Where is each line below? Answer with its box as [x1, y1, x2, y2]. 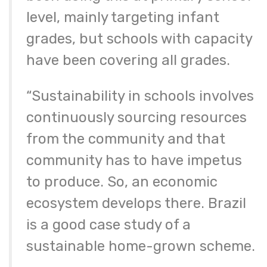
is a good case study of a [26, 216, 191, 234]
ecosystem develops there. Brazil [26, 195, 246, 212]
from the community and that [26, 131, 225, 148]
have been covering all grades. [26, 52, 230, 69]
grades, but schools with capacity [26, 30, 252, 48]
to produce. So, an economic [26, 173, 218, 191]
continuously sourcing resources [26, 109, 247, 126]
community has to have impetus [26, 152, 242, 169]
